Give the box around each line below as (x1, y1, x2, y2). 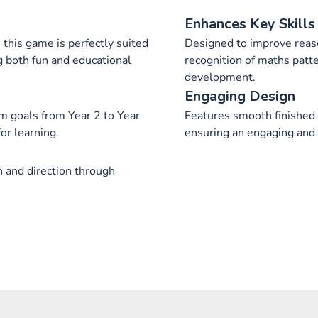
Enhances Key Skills (185, 14, 315, 33)
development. (185, 70, 256, 85)
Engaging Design (185, 87, 295, 106)
